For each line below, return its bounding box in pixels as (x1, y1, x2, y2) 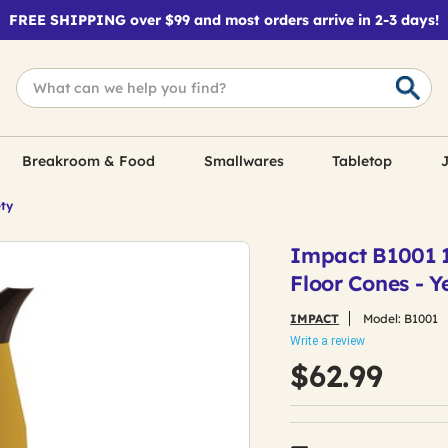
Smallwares (203, 152, 284, 170)
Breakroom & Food (22, 152, 156, 170)
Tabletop (332, 152, 393, 170)
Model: (360, 311, 405, 326)
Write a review (290, 334, 366, 348)
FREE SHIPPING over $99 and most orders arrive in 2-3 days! (9, 11, 439, 29)
